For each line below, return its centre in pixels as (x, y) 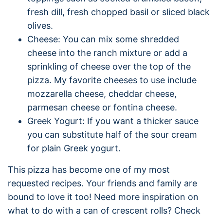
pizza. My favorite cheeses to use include (112, 80)
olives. (40, 25)
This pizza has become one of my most (89, 169)
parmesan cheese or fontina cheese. (102, 107)
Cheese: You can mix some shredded (103, 39)
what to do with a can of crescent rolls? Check (104, 210)
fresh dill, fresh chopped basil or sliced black (118, 12)
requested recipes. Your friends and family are (102, 183)
